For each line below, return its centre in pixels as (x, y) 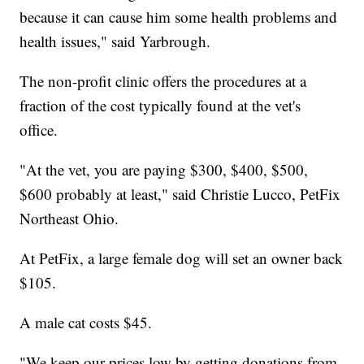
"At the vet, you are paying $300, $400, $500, (164, 170)
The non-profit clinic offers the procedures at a (163, 81)
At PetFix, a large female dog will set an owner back (182, 258)
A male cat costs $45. (89, 323)
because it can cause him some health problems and (179, 17)
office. (41, 130)
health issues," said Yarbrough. (118, 41)
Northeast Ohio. (72, 219)
